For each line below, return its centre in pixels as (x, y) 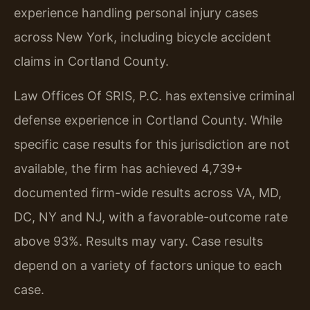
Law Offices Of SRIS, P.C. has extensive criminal (154, 95)
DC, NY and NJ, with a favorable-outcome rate (151, 217)
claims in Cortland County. (91, 62)
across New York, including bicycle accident (143, 37)
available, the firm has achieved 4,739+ (128, 168)
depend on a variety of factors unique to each (148, 265)
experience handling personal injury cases (136, 13)
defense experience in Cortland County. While (148, 120)
